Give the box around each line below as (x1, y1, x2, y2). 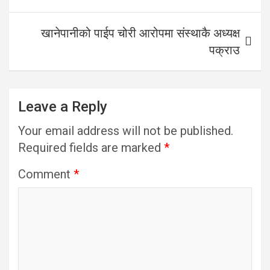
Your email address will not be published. (18, 124, 233, 138)
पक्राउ (209, 43, 240, 57)
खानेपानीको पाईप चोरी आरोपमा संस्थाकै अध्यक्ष (41, 26, 240, 40)
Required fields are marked (18, 140, 164, 155)
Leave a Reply (18, 98, 107, 115)
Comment (18, 167, 74, 181)
